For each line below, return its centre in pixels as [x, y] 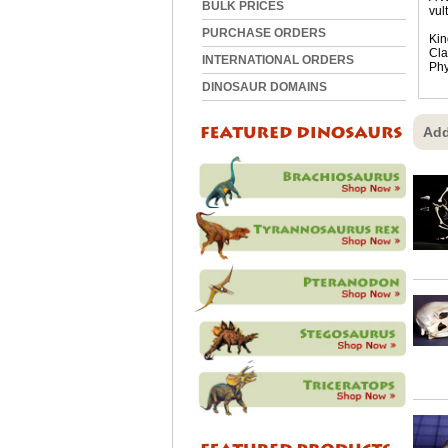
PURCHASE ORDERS [264, 33]
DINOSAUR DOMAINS [264, 87]
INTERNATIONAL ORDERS [278, 60]
